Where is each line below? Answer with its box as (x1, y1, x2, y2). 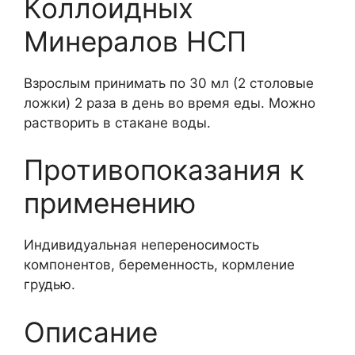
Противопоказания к (24, 153, 304, 186)
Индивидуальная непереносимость (24, 237, 259, 253)
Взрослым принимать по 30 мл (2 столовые (24, 74, 314, 91)
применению (24, 186, 196, 219)
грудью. (24, 277, 75, 292)
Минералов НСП (24, 24, 246, 58)
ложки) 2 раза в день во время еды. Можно (24, 94, 315, 111)
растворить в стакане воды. (24, 114, 211, 131)
